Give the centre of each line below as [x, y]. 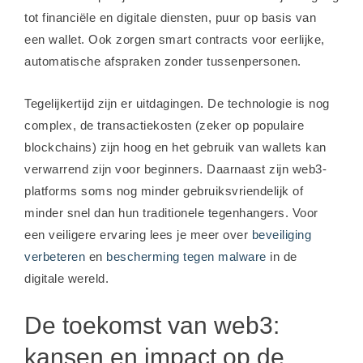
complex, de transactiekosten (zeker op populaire [164, 125]
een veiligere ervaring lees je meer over [138, 235]
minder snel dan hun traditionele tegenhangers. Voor [171, 213]
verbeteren [55, 256]
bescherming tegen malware [186, 256]
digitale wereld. [66, 278]
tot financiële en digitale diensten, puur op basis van [170, 17]
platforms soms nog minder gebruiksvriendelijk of [164, 191]
